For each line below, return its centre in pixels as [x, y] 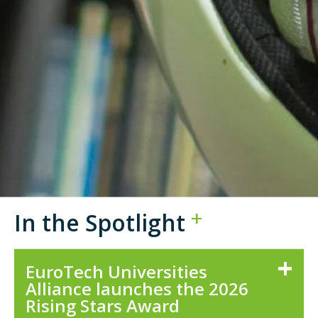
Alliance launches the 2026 [137, 288]
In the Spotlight [100, 223]
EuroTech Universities [116, 271]
